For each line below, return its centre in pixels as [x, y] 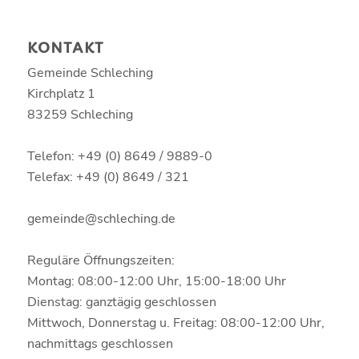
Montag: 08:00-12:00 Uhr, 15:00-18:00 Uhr [156, 282]
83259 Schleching [80, 115]
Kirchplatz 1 [61, 94]
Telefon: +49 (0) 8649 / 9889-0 [119, 157]
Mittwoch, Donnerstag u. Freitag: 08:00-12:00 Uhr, [175, 323]
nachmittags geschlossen [100, 344]
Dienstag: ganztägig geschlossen [121, 303]
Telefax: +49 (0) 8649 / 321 [108, 177]
